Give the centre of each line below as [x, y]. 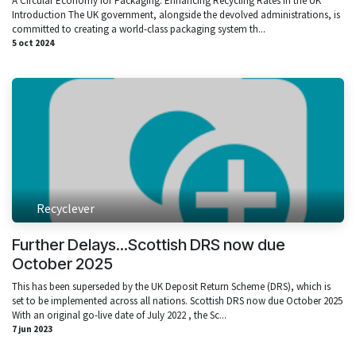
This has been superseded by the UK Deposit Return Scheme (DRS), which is [171, 286]
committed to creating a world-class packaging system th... [139, 29]
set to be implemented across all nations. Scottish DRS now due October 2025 [177, 300]
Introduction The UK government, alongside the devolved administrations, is [176, 15]
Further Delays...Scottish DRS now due [149, 244]
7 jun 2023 [32, 329]
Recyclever [66, 208]
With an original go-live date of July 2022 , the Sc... [119, 315]
